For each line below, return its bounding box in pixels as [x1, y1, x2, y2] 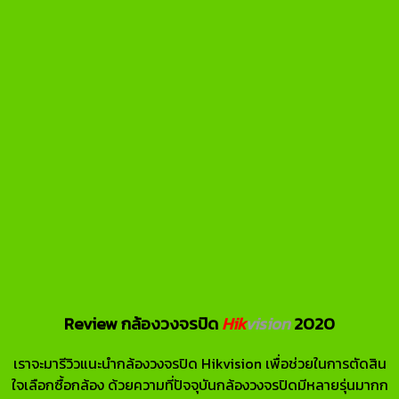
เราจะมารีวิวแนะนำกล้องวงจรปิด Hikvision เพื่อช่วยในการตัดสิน [12, 352, 387, 374]
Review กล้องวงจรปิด [64, 310, 222, 336]
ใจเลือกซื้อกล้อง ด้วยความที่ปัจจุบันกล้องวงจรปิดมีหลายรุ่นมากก [11, 373, 388, 395]
